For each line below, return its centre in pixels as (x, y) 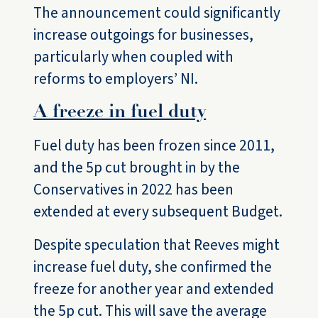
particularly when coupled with (134, 57)
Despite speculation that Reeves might (157, 245)
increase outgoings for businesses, (144, 35)
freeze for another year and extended (154, 289)
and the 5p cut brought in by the (137, 168)
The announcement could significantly (157, 13)
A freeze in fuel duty (120, 113)
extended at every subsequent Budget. (158, 212)
